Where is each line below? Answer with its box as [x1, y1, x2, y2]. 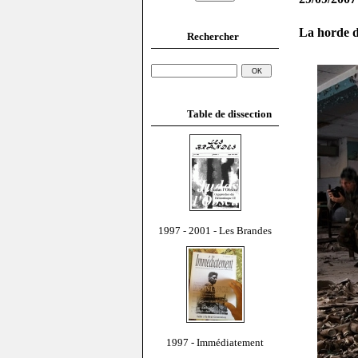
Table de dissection [187, 107, 272, 120]
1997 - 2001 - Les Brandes [158, 224, 272, 237]
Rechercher [187, 30, 239, 42]
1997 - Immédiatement [166, 336, 264, 348]
